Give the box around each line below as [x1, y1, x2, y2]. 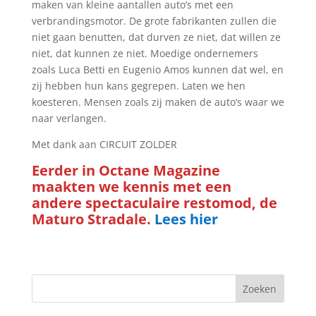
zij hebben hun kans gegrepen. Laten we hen [31, 78, 245, 92]
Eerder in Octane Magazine [31, 160, 220, 180]
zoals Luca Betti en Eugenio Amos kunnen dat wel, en [31, 62, 284, 76]
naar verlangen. [31, 111, 107, 125]
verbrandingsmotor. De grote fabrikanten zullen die [31, 13, 276, 28]
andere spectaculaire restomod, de [31, 193, 277, 212]
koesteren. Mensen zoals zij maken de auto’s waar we [31, 95, 284, 109]
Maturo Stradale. [31, 209, 154, 229]
